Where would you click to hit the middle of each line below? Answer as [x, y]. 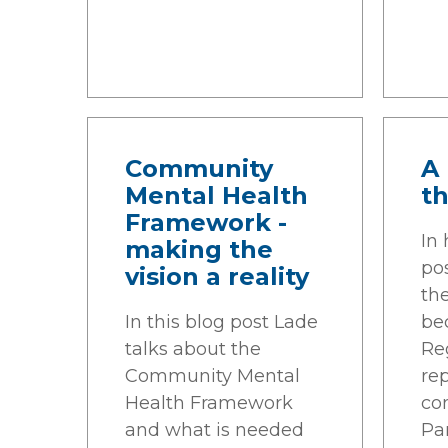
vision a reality [217, 276]
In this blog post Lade [221, 322]
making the [199, 249]
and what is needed [214, 430]
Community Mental [212, 376]
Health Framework [209, 403]
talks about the [193, 349]
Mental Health [216, 195]
